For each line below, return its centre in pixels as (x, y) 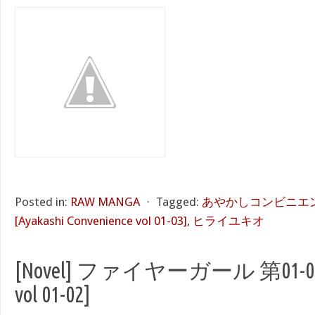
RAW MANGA (105, 202)
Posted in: (41, 202)
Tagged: (178, 202)
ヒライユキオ (229, 221)
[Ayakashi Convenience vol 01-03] (101, 221)
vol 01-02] (53, 294)
